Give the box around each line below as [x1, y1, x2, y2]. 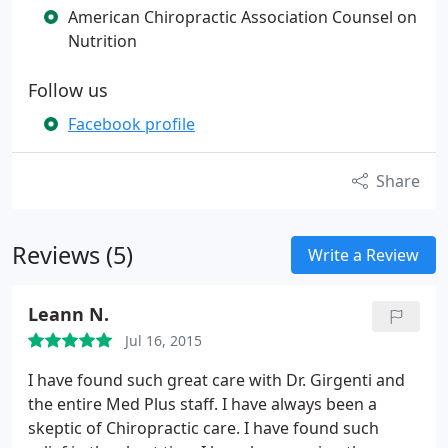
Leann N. [28, 302, 109, 326]
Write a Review [308, 244, 419, 266]
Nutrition [68, 30, 137, 52]
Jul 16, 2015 [125, 331, 202, 350]
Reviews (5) [12, 239, 133, 271]
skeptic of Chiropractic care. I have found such [28, 417, 379, 439]
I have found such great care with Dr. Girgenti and [28, 369, 405, 391]
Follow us [28, 78, 108, 102]
